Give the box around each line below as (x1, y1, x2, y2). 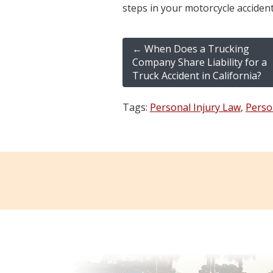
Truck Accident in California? (132, 68, 261, 82)
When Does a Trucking (141, 41, 249, 55)
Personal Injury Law (149, 100, 241, 114)
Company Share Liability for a (132, 55, 267, 69)
